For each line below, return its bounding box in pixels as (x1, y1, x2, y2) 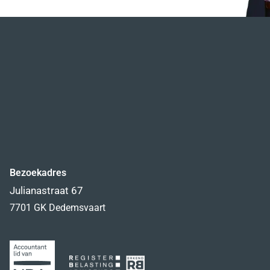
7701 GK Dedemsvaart (9, 202, 105, 214)
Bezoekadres (9, 167, 66, 179)
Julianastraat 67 (9, 184, 83, 197)
